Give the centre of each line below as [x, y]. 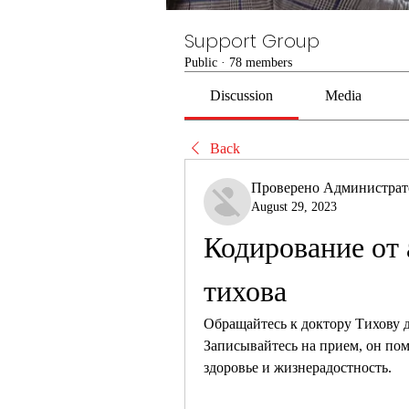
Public [201, 63]
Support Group [252, 41]
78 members [261, 63]
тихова [245, 291]
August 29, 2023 [294, 207]
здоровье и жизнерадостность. [298, 367]
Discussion [242, 95]
